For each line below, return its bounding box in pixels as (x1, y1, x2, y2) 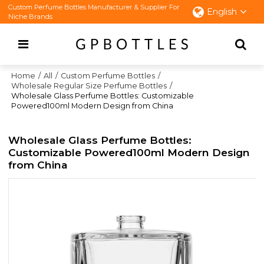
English (206, 6, 237, 17)
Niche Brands (8, 12, 53, 21)
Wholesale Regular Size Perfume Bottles (11, 81, 167, 90)
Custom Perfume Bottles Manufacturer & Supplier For (8, 3, 180, 11)
